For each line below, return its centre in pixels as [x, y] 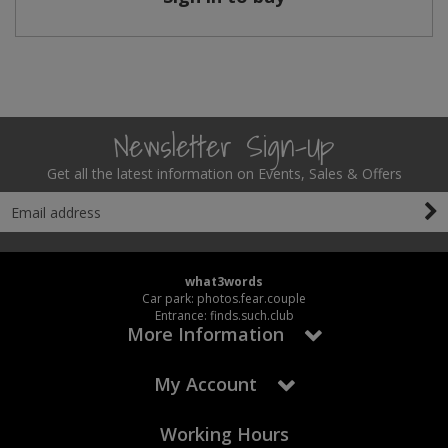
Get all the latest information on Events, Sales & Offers [224, 173]
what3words [224, 281]
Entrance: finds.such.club [224, 315]
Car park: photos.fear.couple [224, 298]
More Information [205, 334]
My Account [205, 384]
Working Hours [224, 434]
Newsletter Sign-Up [224, 146]
